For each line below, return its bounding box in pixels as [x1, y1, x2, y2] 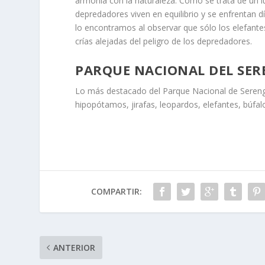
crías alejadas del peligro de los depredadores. [75, 35, 253, 47]
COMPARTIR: [91, 185, 142, 197]
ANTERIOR [53, 241, 96, 253]
